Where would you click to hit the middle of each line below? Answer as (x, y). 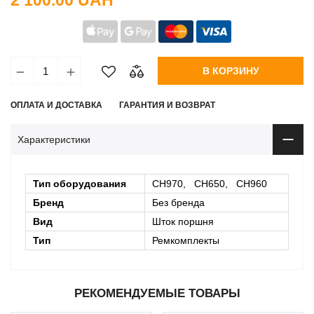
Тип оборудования (80, 184)
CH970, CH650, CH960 (210, 184)
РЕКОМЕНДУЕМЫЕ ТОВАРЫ (157, 294)
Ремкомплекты (186, 241)
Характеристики (54, 140)
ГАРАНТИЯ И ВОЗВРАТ (167, 105)
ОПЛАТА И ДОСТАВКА (56, 105)
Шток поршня (183, 222)
